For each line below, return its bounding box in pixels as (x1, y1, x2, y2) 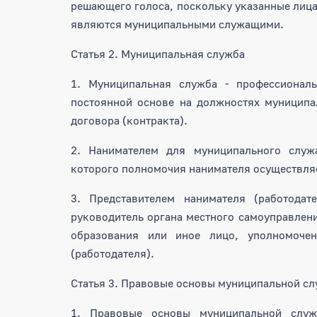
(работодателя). (71, 246, 154, 260)
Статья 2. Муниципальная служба (71, 46, 245, 61)
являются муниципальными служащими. (71, 16, 284, 31)
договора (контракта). (71, 113, 188, 127)
